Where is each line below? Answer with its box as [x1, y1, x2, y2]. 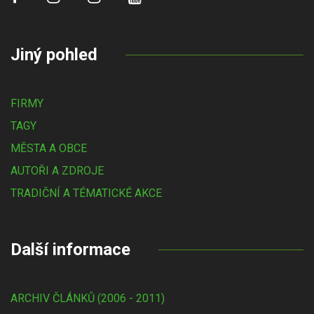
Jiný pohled [11, 45, 97, 64]
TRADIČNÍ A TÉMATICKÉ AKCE [11, 186, 162, 200]
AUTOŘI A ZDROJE [11, 164, 104, 177]
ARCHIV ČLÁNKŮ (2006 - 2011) [11, 292, 165, 305]
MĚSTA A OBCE [11, 142, 87, 155]
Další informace [11, 240, 130, 259]
